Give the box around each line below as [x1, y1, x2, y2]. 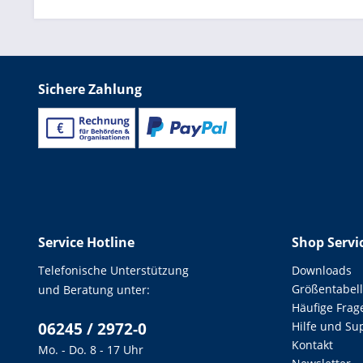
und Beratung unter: [38, 282, 150, 298]
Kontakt [291, 337, 333, 353]
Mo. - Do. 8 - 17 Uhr [38, 342, 143, 358]
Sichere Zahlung [38, 80, 142, 98]
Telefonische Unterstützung [38, 263, 189, 279]
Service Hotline [38, 233, 135, 252]
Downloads [291, 263, 352, 279]
